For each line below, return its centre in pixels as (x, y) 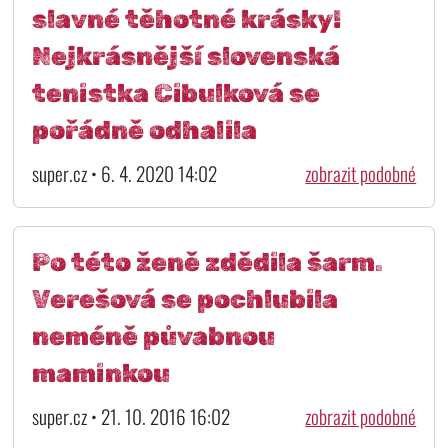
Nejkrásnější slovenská (185, 55)
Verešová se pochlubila (184, 299)
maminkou (100, 373)
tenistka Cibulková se (175, 92)
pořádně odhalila (144, 129)
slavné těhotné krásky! (186, 18)
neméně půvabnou (153, 336)
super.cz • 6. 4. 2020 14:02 (124, 173)
